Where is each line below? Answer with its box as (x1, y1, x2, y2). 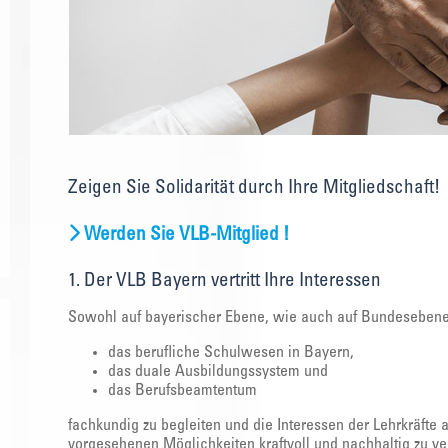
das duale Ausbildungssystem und (108, 363, 328, 380)
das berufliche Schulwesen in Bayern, (108, 344, 354, 361)
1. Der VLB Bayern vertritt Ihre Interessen (68, 271, 381, 291)
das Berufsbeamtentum (108, 382, 257, 399)
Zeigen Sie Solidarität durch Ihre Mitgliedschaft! (68, 178, 440, 198)
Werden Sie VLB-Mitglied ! (84, 225, 289, 245)
